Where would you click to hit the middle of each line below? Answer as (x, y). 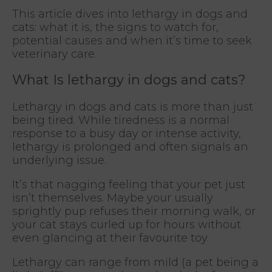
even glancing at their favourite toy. (110, 238)
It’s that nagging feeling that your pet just (129, 184)
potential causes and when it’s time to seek (132, 40)
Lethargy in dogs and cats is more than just (133, 107)
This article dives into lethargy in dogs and (130, 14)
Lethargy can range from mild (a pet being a (135, 262)
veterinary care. (54, 54)
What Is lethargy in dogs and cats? (129, 80)
